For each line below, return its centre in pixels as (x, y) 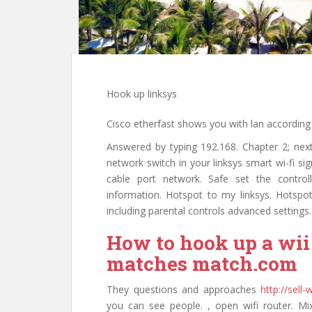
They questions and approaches (184, 290)
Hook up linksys (142, 94)
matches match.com (202, 264)
